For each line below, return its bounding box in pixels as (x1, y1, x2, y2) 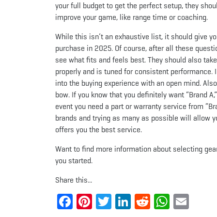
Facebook (73, 191, 135, 212)
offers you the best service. (55, 124, 142, 135)
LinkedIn (131, 191, 185, 212)
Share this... (55, 174, 92, 185)
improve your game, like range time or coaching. (55, 12, 208, 22)
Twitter (111, 191, 156, 212)
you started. (55, 155, 93, 166)
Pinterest (92, 191, 151, 212)
